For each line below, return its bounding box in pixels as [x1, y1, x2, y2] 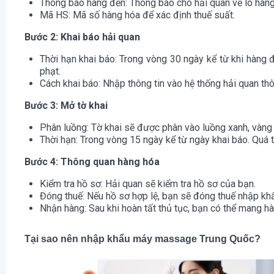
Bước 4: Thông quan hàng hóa [24, 156, 160, 168]
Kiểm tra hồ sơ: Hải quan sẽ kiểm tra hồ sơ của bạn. [40, 178, 256, 190]
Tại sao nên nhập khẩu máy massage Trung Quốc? [24, 234, 261, 245]
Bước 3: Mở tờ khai [24, 100, 108, 112]
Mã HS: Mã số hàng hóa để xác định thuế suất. [40, 9, 235, 21]
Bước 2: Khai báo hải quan [24, 31, 140, 43]
